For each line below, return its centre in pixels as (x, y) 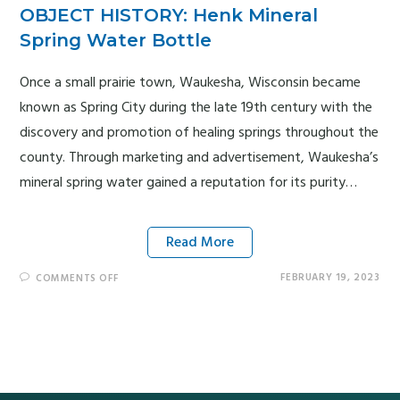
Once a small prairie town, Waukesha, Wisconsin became (191, 83)
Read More (200, 242)
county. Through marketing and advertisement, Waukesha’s (200, 158)
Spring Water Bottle (116, 40)
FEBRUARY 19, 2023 (330, 277)
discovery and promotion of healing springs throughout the (200, 133)
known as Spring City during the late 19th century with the (196, 108)
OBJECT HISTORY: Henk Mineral (169, 15)
